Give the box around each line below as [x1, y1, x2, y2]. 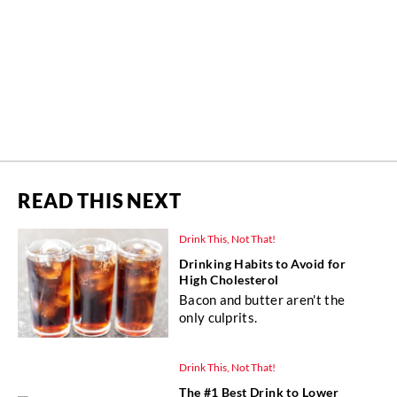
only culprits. [179, 309, 258, 326]
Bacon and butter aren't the [179, 292, 346, 308]
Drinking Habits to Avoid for [179, 256, 346, 272]
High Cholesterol [179, 272, 279, 288]
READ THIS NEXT [18, 189, 182, 214]
